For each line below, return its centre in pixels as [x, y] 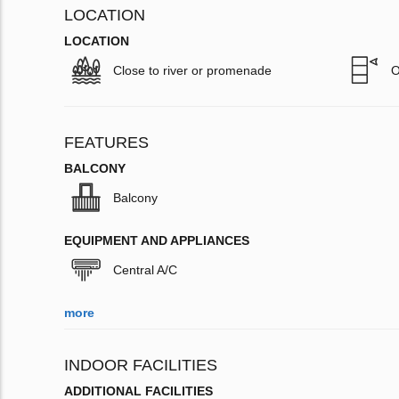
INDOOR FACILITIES [141, 366]
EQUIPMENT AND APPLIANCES [157, 241]
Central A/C [145, 270]
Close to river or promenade [192, 71]
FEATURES [106, 143]
